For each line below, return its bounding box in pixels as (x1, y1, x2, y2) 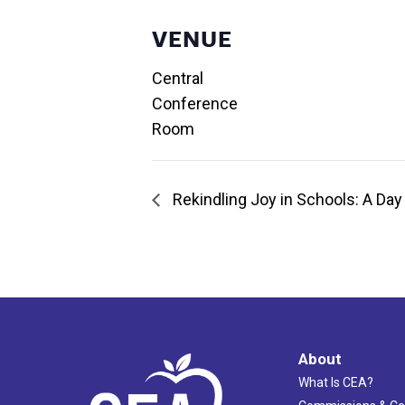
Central (152, 68, 203, 88)
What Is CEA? (297, 374, 373, 390)
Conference (152, 93, 238, 113)
